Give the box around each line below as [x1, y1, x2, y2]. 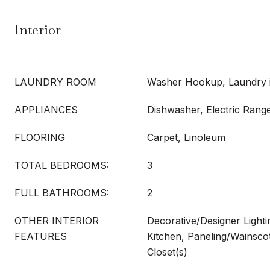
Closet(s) [147, 246, 187, 258]
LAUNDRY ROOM [14, 76, 96, 88]
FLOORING [14, 131, 65, 143]
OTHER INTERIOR [14, 215, 99, 227]
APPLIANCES [14, 104, 78, 116]
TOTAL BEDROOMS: [14, 159, 109, 171]
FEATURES [14, 230, 67, 242]
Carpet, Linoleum [147, 131, 225, 143]
